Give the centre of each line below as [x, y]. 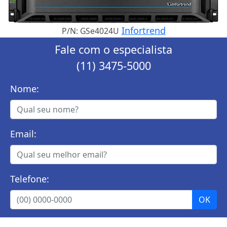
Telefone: [30, 179]
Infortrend [143, 31]
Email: [23, 134]
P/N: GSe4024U [90, 31]
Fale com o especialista [113, 50]
